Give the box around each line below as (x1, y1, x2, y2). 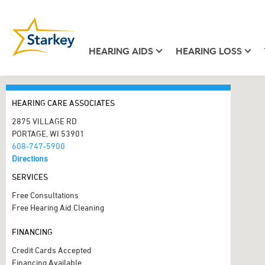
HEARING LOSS (175, 46, 242, 57)
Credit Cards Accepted (12, 245, 92, 255)
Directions (12, 153, 48, 163)
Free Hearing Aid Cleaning (12, 202, 104, 212)
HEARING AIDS (88, 46, 153, 57)
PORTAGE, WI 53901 (12, 128, 85, 138)
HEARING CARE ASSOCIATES (12, 98, 115, 108)
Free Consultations (12, 190, 79, 200)
